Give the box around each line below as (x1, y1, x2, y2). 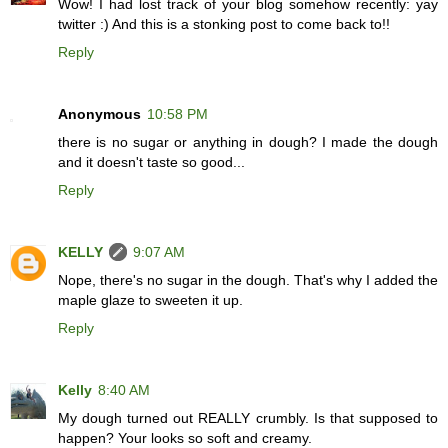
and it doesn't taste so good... (58, 154, 245, 171)
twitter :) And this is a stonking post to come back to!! (58, 16, 390, 33)
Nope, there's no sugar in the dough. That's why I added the (58, 272, 438, 289)
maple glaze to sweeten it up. (58, 292, 243, 309)
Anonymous (58, 106, 141, 123)
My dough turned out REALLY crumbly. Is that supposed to (58, 410, 438, 427)
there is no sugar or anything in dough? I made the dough (58, 134, 438, 151)
